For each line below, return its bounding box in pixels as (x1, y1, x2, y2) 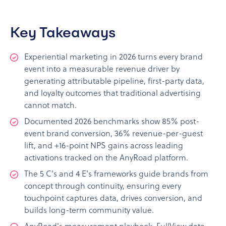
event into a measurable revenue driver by (24, 65, 180, 74)
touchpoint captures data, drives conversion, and (24, 194, 202, 203)
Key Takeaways (10, 23, 116, 41)
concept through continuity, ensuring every (24, 182, 181, 191)
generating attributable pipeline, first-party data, (24, 77, 204, 86)
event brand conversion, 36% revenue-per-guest (24, 129, 203, 139)
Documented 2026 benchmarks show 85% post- (24, 117, 199, 127)
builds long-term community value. (24, 206, 154, 215)
